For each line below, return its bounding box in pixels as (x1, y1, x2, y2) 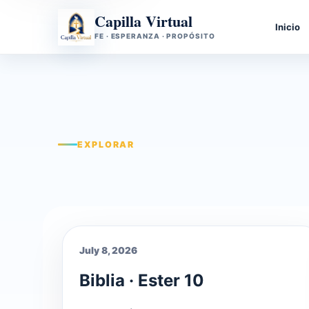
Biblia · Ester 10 (79, 270, 204, 290)
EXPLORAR (77, 139, 134, 150)
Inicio (275, 21, 301, 32)
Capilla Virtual (94, 10, 192, 32)
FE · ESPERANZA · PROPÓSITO (94, 32, 215, 40)
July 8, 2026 (79, 245, 137, 256)
